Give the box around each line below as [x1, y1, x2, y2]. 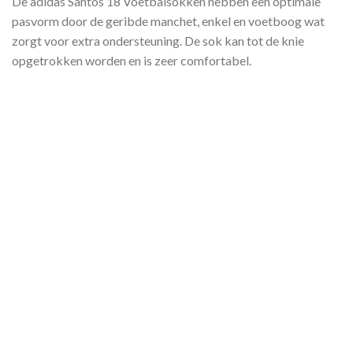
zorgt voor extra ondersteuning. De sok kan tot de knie [12, 33, 304, 49]
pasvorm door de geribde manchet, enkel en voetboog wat [12, 13, 325, 29]
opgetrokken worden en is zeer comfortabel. [12, 53, 251, 69]
